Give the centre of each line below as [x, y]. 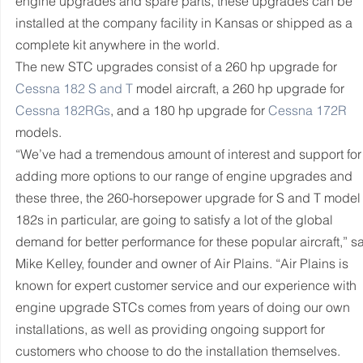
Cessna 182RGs [63, 110]
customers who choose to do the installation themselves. [179, 351]
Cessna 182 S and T [74, 88]
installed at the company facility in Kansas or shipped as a [186, 23]
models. [38, 132]
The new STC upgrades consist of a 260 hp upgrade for [178, 66]
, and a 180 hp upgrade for [189, 110]
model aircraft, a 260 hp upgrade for [240, 88]
